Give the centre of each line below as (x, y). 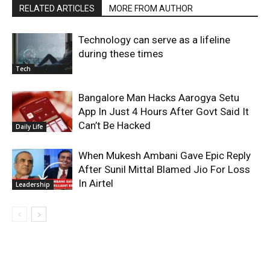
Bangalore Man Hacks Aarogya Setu (159, 97)
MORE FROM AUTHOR (151, 8)
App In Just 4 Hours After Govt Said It (164, 111)
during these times (121, 53)
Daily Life (29, 127)
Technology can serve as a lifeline (154, 39)
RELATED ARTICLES (57, 8)
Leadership (33, 185)
